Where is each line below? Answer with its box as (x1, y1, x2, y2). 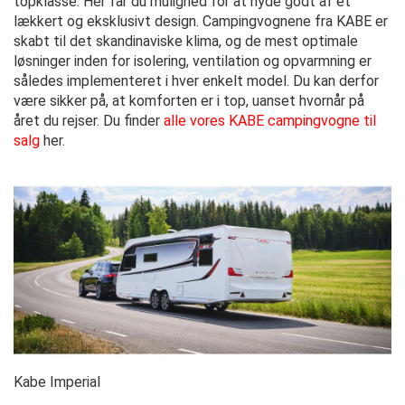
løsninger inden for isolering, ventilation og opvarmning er (14, 52, 372, 70)
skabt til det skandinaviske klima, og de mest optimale (14, 32, 358, 50)
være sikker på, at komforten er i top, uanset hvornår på (14, 91, 364, 109)
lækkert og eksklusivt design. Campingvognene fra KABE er (14, 12, 388, 30)
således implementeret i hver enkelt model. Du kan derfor (14, 71, 379, 89)
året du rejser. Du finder (14, 111, 164, 129)
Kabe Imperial (14, 372, 100, 391)
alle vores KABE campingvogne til (164, 111, 376, 129)
